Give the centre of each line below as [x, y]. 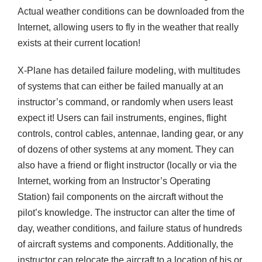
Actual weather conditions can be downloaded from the [131, 12]
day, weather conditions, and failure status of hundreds [130, 229]
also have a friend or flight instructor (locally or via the [127, 166]
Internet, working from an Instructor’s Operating [114, 181]
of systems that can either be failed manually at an [120, 87]
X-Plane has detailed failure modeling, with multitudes [129, 71]
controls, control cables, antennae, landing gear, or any [130, 134]
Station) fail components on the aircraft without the [120, 197]
